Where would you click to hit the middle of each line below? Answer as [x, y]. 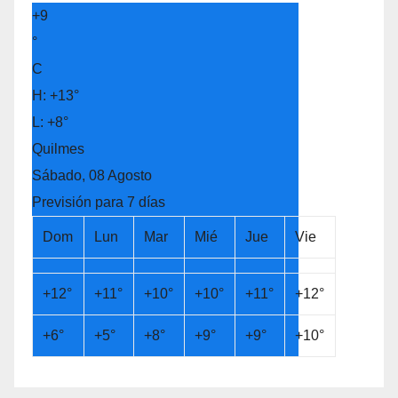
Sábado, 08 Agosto [92, 175]
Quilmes [58, 148]
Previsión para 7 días [99, 202]
